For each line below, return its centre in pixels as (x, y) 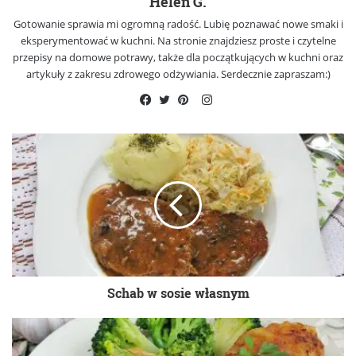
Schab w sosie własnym (178, 292)
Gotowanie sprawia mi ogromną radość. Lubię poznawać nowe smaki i (178, 23)
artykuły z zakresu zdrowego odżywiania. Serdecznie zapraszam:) (178, 74)
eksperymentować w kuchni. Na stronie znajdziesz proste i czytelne (178, 40)
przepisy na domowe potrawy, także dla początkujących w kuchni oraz (178, 57)
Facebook (175, 118)
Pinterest (211, 118)
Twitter (187, 118)
